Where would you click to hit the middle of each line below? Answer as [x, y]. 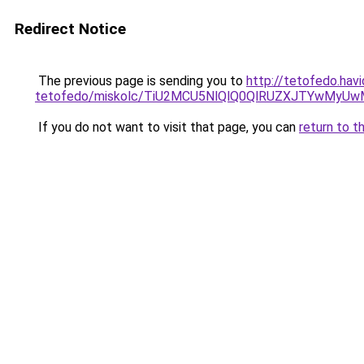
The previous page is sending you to [141, 81]
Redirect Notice [70, 29]
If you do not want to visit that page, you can [167, 127]
